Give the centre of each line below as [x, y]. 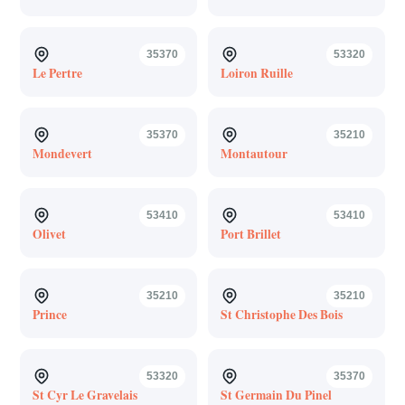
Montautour [254, 153]
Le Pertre [57, 73]
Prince [49, 314]
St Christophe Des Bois [281, 314]
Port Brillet [250, 234]
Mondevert [62, 153]
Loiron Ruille [256, 73]
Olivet [49, 234]
